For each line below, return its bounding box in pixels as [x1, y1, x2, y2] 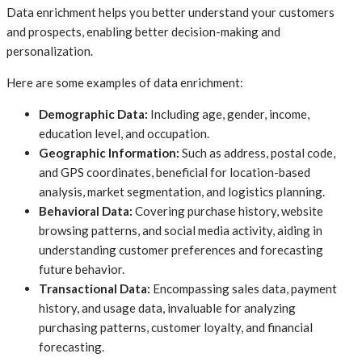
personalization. [6, 43, 93, 58]
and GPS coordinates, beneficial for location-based [39, 164, 310, 179]
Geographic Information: [39, 145, 182, 160]
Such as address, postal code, [182, 145, 335, 160]
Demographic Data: [39, 106, 150, 121]
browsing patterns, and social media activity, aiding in [39, 222, 322, 238]
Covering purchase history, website [133, 203, 323, 218]
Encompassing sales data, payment [150, 280, 337, 296]
